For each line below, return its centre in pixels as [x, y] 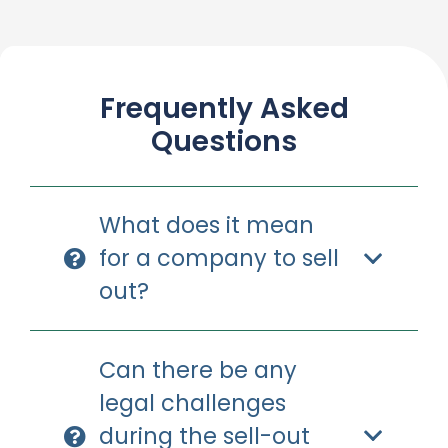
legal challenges [193, 402]
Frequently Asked [224, 109]
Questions [224, 142]
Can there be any [198, 369]
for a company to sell [219, 257]
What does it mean [207, 224]
